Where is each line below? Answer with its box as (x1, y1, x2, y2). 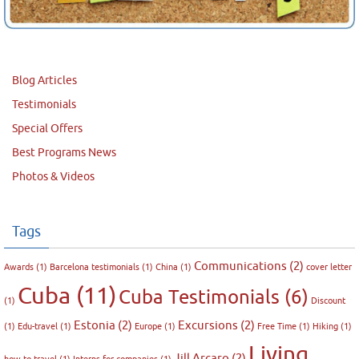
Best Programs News (12, 145, 116, 159)
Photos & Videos (12, 169, 95, 184)
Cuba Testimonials (119, 284, 280, 309)
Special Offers (12, 121, 83, 135)
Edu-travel (18, 321, 58, 332)
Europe (135, 321, 162, 332)
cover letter (306, 261, 352, 272)
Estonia (74, 317, 115, 333)
